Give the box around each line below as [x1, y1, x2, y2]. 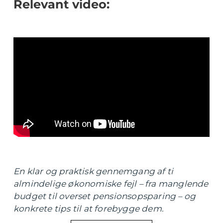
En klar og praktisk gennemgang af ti [13, 166, 174, 176]
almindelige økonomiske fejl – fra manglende [13, 179, 209, 189]
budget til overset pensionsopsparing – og [13, 191, 196, 201]
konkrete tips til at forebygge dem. [13, 204, 164, 214]
